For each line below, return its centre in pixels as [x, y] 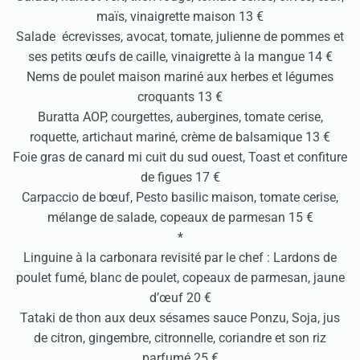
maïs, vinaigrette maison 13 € [180, 16]
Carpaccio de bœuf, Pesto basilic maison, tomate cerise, [180, 197]
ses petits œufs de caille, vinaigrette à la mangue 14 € [180, 57]
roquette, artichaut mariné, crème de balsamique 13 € [180, 137]
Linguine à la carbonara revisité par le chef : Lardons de [180, 258]
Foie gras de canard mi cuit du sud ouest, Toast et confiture [180, 157]
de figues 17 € [180, 177]
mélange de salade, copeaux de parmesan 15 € [180, 217]
